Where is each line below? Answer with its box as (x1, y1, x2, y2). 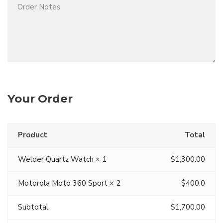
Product (18, 129, 47, 140)
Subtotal (18, 202, 48, 212)
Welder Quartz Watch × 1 (18, 154, 107, 164)
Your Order (7, 91, 73, 106)
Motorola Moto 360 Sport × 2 (18, 178, 120, 188)
